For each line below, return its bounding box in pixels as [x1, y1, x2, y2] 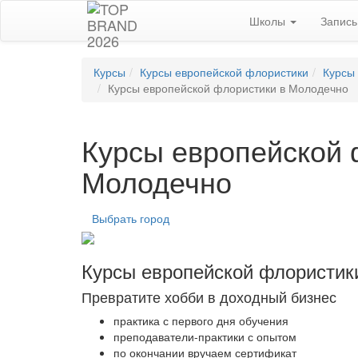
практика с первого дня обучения [113, 312, 288, 328]
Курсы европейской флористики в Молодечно [108, 80, 348, 96]
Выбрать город [92, 210, 169, 226]
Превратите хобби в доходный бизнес [82, 286, 336, 307]
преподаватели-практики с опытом [113, 328, 296, 344]
